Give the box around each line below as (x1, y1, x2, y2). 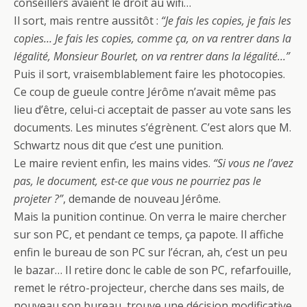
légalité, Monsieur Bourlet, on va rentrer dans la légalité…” (14, 49, 290, 64)
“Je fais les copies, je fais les (161, 13, 291, 28)
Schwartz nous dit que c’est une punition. (14, 138, 223, 153)
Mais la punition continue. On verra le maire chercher (14, 209, 286, 224)
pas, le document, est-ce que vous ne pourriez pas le (14, 173, 261, 188)
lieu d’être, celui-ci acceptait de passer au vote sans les (14, 102, 291, 117)
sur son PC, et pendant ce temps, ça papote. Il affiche (14, 227, 284, 242)
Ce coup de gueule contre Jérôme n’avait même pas (14, 84, 276, 99)
